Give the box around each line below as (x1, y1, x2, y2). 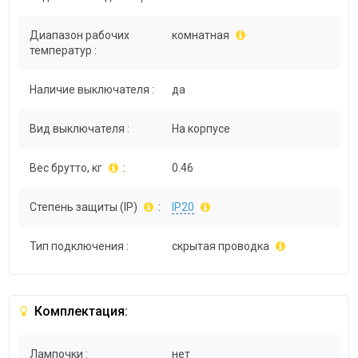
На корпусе (172, 122, 231, 136)
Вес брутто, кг (30, 161, 103, 175)
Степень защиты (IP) (30, 201, 138, 214)
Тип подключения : (30, 240, 129, 253)
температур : (30, 44, 97, 58)
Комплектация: (31, 304, 129, 320)
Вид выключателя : (30, 122, 130, 136)
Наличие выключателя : (30, 83, 155, 97)
